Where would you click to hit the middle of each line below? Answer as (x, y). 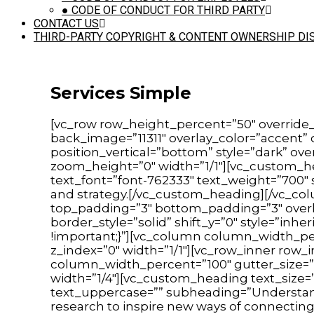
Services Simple (121, 93)
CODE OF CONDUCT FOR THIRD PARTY (167, 10)
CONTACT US (66, 23)
